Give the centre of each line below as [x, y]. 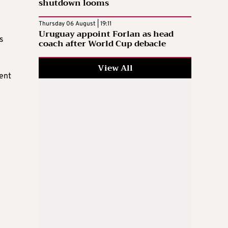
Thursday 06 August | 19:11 [75, 24]
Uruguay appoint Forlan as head [106, 34]
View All [115, 68]
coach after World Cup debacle [102, 44]
